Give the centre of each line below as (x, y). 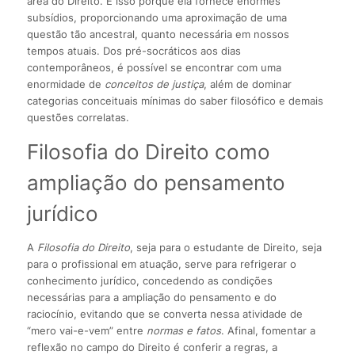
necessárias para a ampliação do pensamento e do (151, 298)
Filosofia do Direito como (148, 152)
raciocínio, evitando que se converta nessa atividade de (164, 314)
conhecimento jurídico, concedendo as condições (149, 281)
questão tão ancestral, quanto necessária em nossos (158, 34)
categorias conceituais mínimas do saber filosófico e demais (175, 101)
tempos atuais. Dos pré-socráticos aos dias (134, 51)
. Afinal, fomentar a (268, 331)
